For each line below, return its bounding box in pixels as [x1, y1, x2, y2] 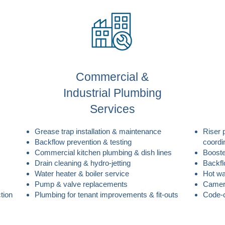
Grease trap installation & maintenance [35, 127, 161, 136]
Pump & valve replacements [35, 180, 128, 188]
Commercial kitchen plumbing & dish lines [35, 148, 172, 157]
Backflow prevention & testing [35, 138, 132, 146]
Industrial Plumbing [63, 86, 162, 99]
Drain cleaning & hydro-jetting [35, 159, 131, 167]
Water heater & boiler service [35, 169, 129, 178]
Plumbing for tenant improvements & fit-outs [35, 190, 178, 199]
